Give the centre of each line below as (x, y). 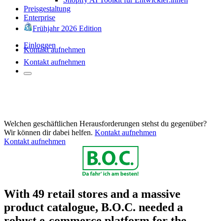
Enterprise (39, 17)
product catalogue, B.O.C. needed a (93, 207)
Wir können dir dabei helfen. (48, 132)
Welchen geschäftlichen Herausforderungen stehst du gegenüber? (105, 123)
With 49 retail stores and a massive (92, 194)
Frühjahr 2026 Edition (67, 28)
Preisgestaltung (47, 8)
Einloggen (40, 45)
